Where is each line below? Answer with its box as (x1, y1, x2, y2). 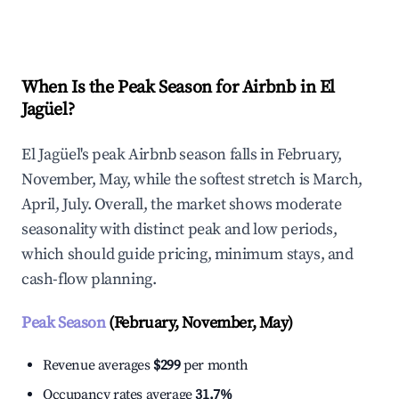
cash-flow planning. (21, 269, 157, 290)
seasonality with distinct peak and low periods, (21, 219, 338, 240)
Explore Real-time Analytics (50, 4, 233, 25)
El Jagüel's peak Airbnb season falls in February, (21, 144, 342, 166)
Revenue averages (43, 356, 154, 375)
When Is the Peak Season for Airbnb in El (21, 77, 336, 100)
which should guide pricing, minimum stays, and (21, 244, 354, 265)
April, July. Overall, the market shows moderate (21, 194, 342, 216)
